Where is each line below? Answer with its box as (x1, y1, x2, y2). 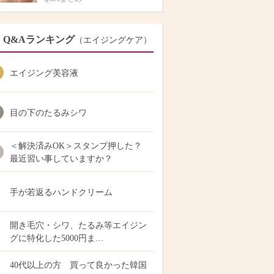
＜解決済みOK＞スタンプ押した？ (10, 141, 142, 150)
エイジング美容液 (10, 68, 78, 78)
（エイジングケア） (75, 35, 152, 45)
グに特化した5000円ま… (10, 234, 104, 243)
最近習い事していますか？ (10, 154, 113, 163)
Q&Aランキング (3, 34, 75, 45)
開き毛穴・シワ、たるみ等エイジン (10, 221, 147, 230)
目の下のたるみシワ (10, 108, 87, 117)
